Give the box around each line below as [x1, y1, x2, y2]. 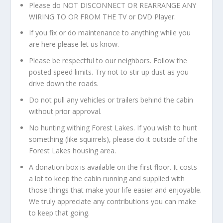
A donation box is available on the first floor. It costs [29, 162, 198, 172]
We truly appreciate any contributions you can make [29, 196, 197, 206]
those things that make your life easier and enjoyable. [29, 185, 202, 195]
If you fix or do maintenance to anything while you [29, 28, 191, 38]
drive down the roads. [29, 79, 99, 89]
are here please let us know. [29, 39, 119, 49]
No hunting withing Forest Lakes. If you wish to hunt [29, 122, 198, 132]
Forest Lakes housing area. [29, 145, 116, 155]
